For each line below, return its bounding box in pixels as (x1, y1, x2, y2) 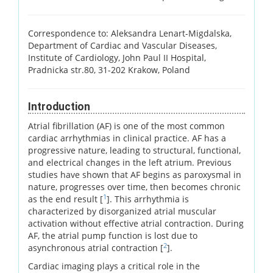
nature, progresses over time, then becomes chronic (28, 180, 241, 193)
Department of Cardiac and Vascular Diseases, (28, 39, 217, 51)
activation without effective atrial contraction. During (28, 217, 244, 229)
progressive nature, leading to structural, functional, (28, 144, 241, 156)
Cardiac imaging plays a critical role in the (28, 260, 200, 272)
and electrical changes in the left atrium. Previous (28, 156, 232, 168)
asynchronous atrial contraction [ (28, 241, 163, 253)
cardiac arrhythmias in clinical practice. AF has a (28, 132, 226, 144)
